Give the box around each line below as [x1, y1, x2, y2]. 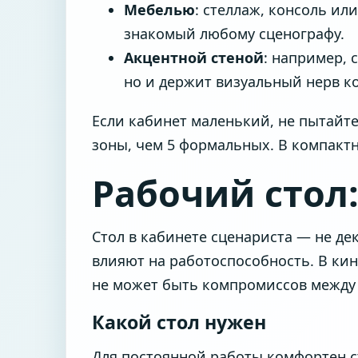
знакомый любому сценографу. [124, 24, 344, 44]
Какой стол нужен [92, 309, 266, 336]
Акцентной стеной [124, 48, 264, 68]
